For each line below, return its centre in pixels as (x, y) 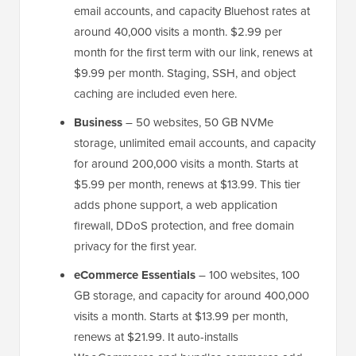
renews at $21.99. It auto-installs (156, 337)
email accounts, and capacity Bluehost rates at (192, 12)
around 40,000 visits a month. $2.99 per (178, 32)
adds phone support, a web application (176, 205)
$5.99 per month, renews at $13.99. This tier (187, 185)
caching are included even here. (155, 94)
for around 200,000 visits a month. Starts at (186, 164)
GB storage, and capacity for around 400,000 (192, 296)
